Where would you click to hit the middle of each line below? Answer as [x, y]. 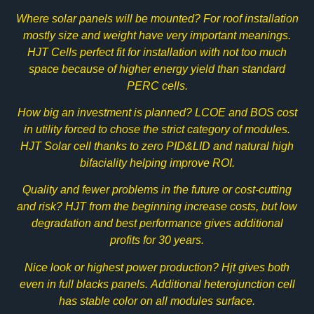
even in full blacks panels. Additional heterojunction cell [157, 284]
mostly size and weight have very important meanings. [157, 35]
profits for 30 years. [157, 240]
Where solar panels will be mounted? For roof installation [157, 18]
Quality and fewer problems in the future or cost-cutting [157, 190]
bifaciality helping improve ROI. [157, 163]
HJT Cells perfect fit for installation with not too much [157, 52]
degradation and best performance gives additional [157, 224]
